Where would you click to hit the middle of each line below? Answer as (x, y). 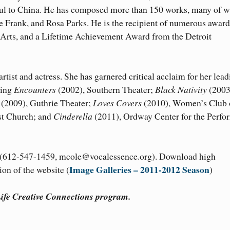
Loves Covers (116, 103)
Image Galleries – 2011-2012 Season (139, 170)
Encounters (35, 90)
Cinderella (73, 116)
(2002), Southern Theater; (106, 90)
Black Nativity (182, 90)
